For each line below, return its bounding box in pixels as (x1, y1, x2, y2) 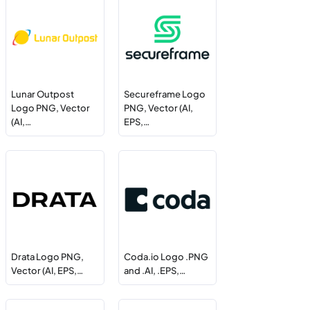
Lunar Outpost (11, 89, 75, 100)
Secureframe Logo (123, 89, 206, 100)
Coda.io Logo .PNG (123, 250, 208, 262)
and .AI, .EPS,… (123, 264, 185, 276)
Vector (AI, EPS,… (11, 264, 84, 276)
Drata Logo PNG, (11, 250, 84, 262)
